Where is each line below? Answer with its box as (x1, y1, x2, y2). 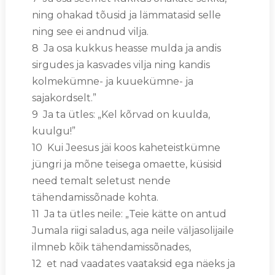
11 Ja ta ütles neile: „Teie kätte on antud (31, 207, 227, 220)
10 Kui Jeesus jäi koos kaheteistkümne (31, 141, 220, 153)
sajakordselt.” (31, 91, 96, 104)
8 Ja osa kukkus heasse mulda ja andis (31, 42, 221, 54)
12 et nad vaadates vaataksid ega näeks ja (31, 257, 235, 269)
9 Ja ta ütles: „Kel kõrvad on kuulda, (31, 108, 210, 120)
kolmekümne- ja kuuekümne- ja (31, 75, 193, 87)
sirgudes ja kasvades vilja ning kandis (31, 58, 210, 71)
